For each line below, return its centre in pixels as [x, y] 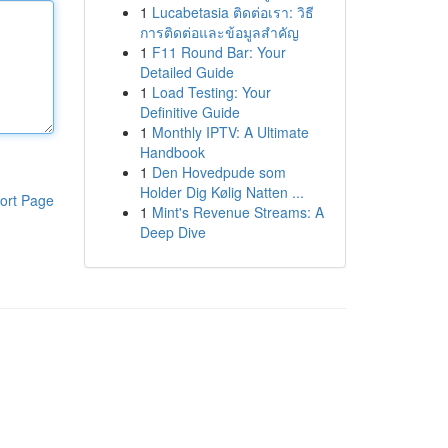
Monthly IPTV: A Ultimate [230, 132]
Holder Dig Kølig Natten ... [221, 192]
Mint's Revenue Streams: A [237, 212]
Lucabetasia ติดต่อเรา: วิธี [232, 12]
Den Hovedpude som [218, 172]
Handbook [172, 152]
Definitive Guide [189, 112]
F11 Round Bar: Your [218, 52]
